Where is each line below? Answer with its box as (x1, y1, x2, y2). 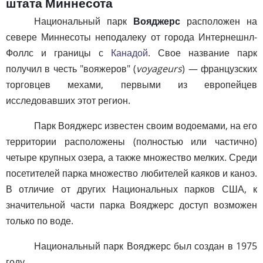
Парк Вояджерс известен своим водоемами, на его (34, 119, 257, 133)
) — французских (182, 62, 258, 76)
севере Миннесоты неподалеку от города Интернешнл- (6, 31, 257, 44)
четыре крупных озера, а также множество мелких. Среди (6, 151, 257, 164)
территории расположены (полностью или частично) (6, 135, 257, 149)
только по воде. (6, 214, 73, 228)
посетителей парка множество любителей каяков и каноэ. (6, 167, 257, 180)
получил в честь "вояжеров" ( (6, 62, 137, 76)
